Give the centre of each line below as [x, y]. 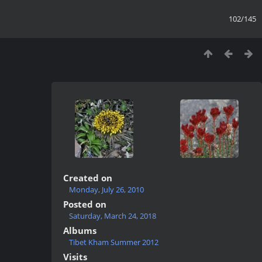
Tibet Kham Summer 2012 [114, 242]
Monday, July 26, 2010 [106, 189]
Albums [80, 230]
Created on [88, 178]
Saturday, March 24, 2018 [113, 216]
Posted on [85, 204]
